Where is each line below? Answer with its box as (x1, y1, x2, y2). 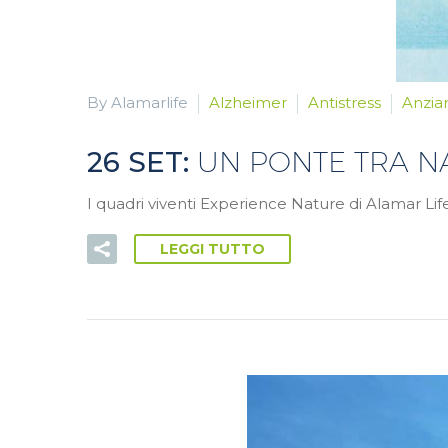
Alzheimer (209, 93, 287, 113)
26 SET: (87, 144, 197, 179)
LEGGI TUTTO (160, 239, 265, 258)
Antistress (308, 93, 381, 113)
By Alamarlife (87, 93, 188, 113)
